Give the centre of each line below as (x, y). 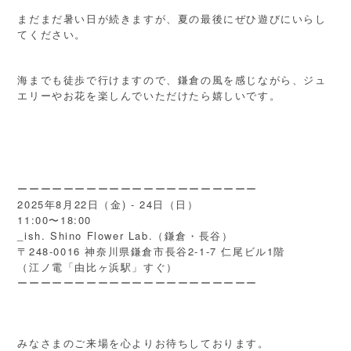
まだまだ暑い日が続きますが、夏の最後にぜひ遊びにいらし (172, 19)
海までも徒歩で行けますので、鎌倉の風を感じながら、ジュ (172, 80)
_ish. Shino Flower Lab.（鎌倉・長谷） (125, 236)
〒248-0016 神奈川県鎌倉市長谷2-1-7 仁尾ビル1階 (151, 251)
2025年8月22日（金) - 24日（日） (108, 204)
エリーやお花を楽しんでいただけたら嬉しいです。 (149, 96)
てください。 (52, 34)
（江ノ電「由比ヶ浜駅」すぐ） (98, 267)
